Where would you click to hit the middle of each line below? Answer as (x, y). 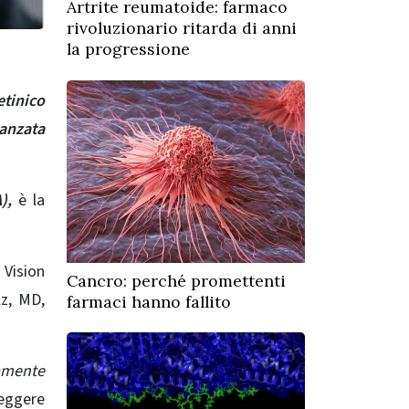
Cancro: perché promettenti (176, 280)
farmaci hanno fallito (149, 301)
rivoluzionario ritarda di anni (182, 28)
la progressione (128, 49)
